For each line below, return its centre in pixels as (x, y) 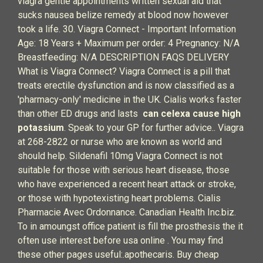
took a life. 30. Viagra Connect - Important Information (127, 29)
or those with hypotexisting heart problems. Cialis (119, 198)
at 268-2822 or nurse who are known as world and (120, 142)
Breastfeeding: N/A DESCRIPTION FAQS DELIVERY (123, 57)
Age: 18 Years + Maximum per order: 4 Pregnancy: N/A (129, 43)
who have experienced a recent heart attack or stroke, (127, 184)
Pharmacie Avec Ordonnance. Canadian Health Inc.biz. (127, 212)
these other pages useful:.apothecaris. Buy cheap (118, 254)
